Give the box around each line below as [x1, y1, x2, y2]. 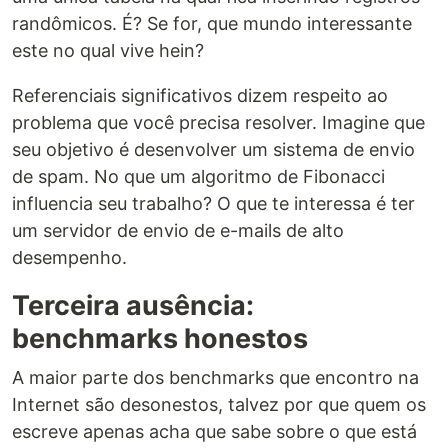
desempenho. [12, 246, 127, 268]
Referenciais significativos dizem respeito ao [12, 84, 388, 106]
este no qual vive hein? [12, 39, 204, 61]
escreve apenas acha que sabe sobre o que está [12, 420, 417, 442]
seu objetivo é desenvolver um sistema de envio [12, 138, 415, 160]
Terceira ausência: [12, 288, 254, 322]
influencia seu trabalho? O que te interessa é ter [12, 192, 415, 214]
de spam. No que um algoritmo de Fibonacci [12, 165, 385, 187]
